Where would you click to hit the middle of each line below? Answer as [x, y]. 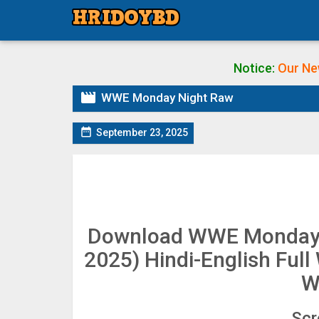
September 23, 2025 [142, 132]
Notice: [254, 68]
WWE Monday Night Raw [167, 98]
